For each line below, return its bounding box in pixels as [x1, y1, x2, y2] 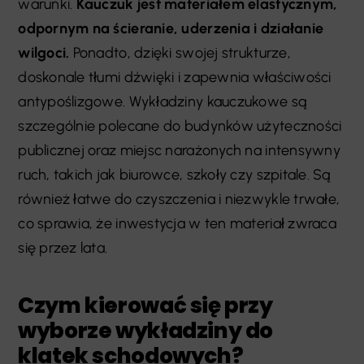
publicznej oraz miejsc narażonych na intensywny [18, 141, 340, 159]
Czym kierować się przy [18, 289, 273, 320]
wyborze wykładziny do [18, 314, 273, 345]
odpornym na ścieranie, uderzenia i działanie [18, 19, 324, 37]
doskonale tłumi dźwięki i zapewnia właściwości [18, 67, 331, 86]
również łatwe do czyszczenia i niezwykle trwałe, [18, 189, 340, 208]
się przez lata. [18, 238, 108, 257]
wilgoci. [18, 43, 73, 62]
